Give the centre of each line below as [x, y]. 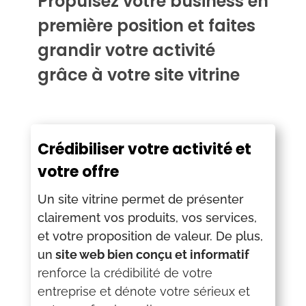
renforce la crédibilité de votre [125, 273]
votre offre [78, 172]
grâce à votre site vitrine [138, 75]
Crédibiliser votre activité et [144, 149]
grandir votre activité [126, 50]
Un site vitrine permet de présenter [140, 199]
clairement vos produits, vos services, [147, 218]
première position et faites [146, 26]
